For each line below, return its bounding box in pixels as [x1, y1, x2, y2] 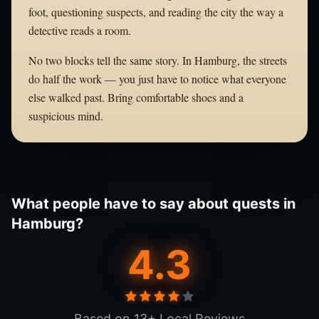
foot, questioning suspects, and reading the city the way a [28, 4, 283, 19]
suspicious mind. [28, 108, 103, 123]
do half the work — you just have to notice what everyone [28, 70, 286, 86]
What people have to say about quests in [11, 194, 296, 212]
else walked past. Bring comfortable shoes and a [28, 89, 244, 105]
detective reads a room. [28, 22, 131, 38]
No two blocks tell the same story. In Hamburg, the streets [28, 52, 287, 68]
